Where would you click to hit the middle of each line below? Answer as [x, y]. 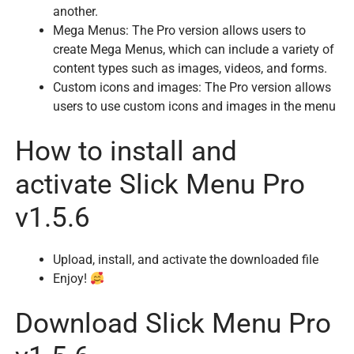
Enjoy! [72, 279]
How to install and [126, 152]
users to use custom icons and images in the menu [194, 107]
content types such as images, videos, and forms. [190, 69]
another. [75, 12]
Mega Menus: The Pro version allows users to [179, 31]
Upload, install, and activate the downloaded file [186, 260]
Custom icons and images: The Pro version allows [192, 88]
